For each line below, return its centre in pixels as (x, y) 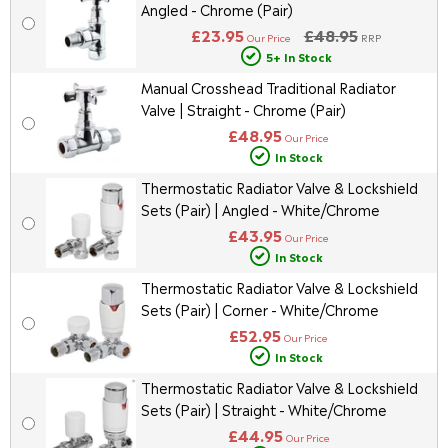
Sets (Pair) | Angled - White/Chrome (260, 209)
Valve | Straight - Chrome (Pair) (243, 109)
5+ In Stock (298, 56)
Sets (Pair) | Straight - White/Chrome (263, 409)
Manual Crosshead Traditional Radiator (268, 87)
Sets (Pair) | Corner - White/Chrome (259, 309)
